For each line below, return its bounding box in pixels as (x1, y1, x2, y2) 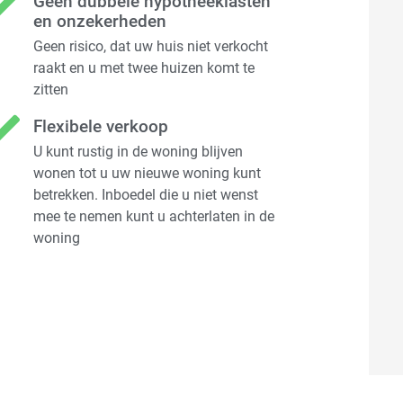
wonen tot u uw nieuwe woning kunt (33, 165, 262, 183)
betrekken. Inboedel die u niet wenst (33, 186, 259, 204)
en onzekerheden (33, 11, 167, 32)
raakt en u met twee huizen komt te (33, 59, 255, 77)
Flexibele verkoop (33, 116, 169, 138)
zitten (33, 81, 69, 99)
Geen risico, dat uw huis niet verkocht (33, 38, 269, 56)
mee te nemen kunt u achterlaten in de (33, 208, 275, 226)
